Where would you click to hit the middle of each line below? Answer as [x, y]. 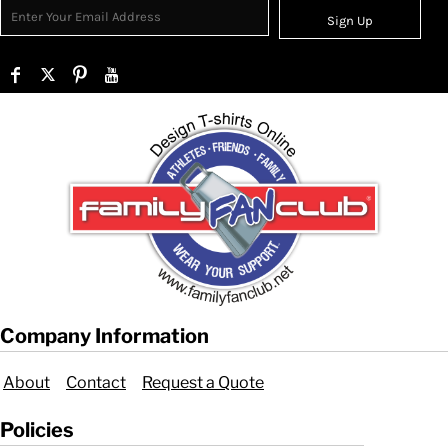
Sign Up [349, 20]
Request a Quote [203, 383]
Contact [96, 383]
